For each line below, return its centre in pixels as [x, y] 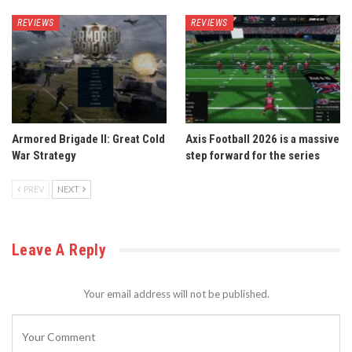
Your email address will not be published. [176, 294]
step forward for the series [253, 156]
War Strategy [44, 156]
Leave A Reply [59, 250]
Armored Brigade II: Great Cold [88, 139]
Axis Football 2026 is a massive [262, 139]
